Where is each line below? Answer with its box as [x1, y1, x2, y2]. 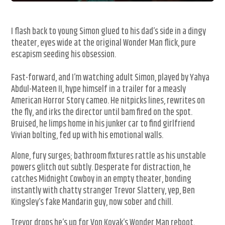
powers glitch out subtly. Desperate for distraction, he [11, 161, 191, 175]
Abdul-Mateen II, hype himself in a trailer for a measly [11, 82, 186, 97]
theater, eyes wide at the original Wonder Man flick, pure [11, 36, 196, 51]
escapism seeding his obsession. [11, 48, 117, 62]
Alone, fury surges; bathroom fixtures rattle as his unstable [11, 149, 206, 164]
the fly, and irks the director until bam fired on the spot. [11, 105, 193, 120]
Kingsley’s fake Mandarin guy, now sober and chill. [11, 195, 173, 210]
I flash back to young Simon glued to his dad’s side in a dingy [11, 25, 206, 39]
